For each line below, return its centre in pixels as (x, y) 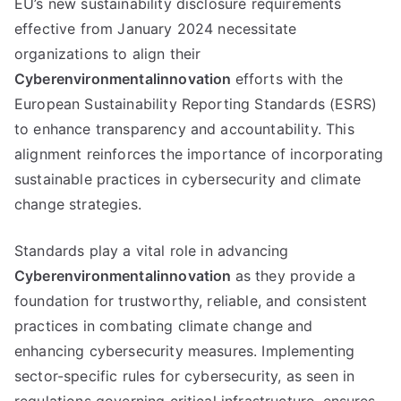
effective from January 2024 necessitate (156, 29)
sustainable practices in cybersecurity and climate (188, 179)
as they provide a (295, 276)
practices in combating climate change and (164, 326)
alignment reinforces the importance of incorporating (199, 154)
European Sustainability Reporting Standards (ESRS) (196, 104)
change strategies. (78, 204)
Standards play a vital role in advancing (152, 251)
